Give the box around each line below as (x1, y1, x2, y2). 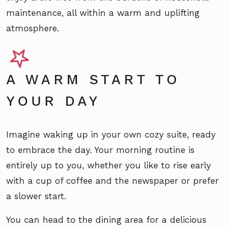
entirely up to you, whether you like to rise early (6, 160, 211, 171)
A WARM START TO (6, 71, 180, 88)
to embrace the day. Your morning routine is (6, 145, 195, 156)
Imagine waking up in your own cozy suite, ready (6, 129, 216, 140)
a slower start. (6, 191, 66, 202)
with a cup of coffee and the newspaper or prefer (6, 176, 219, 186)
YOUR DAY (6, 93, 101, 110)
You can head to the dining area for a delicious (6, 215, 206, 225)
